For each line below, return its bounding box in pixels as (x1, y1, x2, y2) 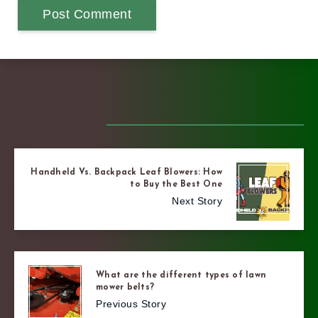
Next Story (172, 195, 222, 207)
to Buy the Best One (130, 180, 222, 190)
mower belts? (96, 283, 154, 292)
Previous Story (96, 298, 166, 310)
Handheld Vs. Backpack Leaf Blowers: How (31, 168, 222, 177)
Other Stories (14, 117, 96, 131)
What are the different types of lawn (96, 271, 266, 280)
